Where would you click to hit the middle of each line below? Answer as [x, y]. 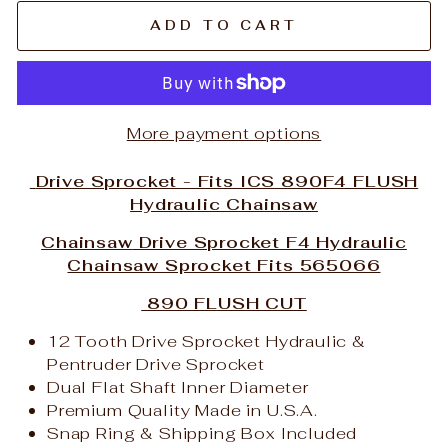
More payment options [224, 132]
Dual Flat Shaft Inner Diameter [178, 386]
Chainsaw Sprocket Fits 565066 [224, 264]
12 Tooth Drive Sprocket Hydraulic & [206, 340]
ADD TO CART [224, 25]
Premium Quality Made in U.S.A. [185, 409]
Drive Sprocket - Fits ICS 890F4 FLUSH [227, 180]
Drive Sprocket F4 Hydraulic [269, 241]
